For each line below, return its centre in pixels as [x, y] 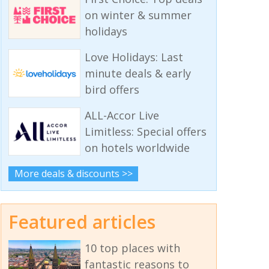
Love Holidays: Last [134, 57]
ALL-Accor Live [122, 115]
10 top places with [132, 248]
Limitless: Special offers [145, 131]
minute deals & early [138, 73]
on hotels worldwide [137, 147]
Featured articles [82, 222]
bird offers [112, 89]
